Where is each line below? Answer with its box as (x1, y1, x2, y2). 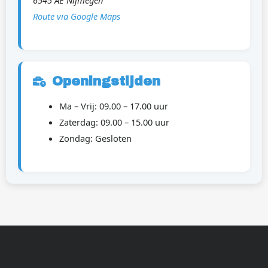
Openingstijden (52, 74, 160, 89)
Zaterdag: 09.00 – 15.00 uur (59, 115, 169, 128)
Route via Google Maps (33, 10, 120, 23)
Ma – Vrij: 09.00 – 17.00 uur (59, 99, 168, 112)
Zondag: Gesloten (59, 132, 132, 144)
